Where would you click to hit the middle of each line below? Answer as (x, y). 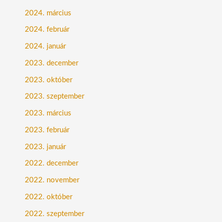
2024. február (47, 30)
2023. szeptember (55, 97)
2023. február (47, 130)
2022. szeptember (55, 214)
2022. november (52, 180)
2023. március (48, 113)
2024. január (45, 47)
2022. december (52, 164)
